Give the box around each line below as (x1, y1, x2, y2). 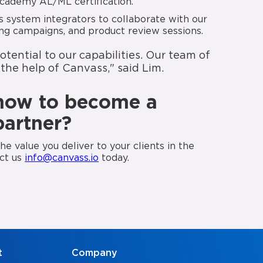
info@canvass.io (25, 154, 99, 163)
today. (99, 154, 130, 163)
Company (72, 249, 117, 258)
